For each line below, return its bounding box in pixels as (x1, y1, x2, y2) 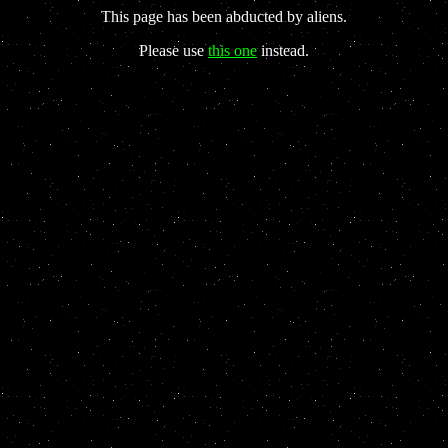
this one (208, 42, 257, 59)
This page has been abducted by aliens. (101, 8, 347, 25)
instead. (257, 42, 309, 59)
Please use (139, 42, 208, 59)
